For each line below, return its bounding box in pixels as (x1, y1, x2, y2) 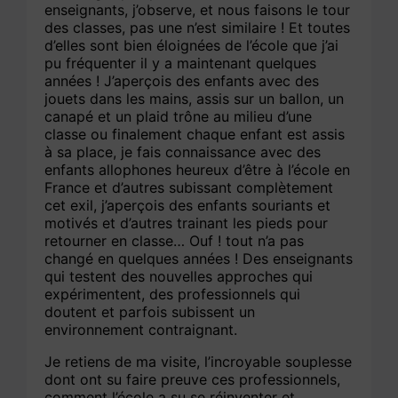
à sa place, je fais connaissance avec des (44, 143, 322, 162)
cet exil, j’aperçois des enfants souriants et (44, 196, 331, 215)
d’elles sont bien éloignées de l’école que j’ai (44, 36, 339, 55)
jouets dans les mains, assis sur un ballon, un (44, 90, 345, 108)
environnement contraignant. (44, 321, 238, 339)
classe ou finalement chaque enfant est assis (44, 125, 346, 144)
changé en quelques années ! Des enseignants (44, 250, 354, 268)
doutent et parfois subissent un (44, 303, 256, 322)
